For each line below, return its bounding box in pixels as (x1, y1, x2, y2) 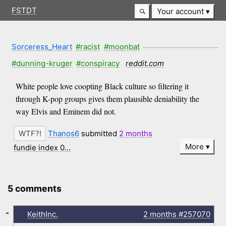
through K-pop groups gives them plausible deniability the (15, 93, 199, 104)
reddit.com (125, 58, 164, 68)
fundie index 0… (14, 142, 71, 152)
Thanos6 (48, 129, 80, 139)
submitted (79, 129, 120, 139)
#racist (76, 41, 100, 51)
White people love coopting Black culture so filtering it (15, 81, 189, 92)
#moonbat (103, 41, 140, 51)
